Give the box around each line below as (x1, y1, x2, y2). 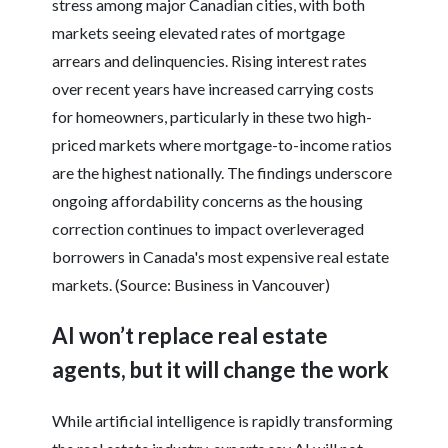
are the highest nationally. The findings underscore (52, 163, 393, 183)
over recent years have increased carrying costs (52, 79, 375, 99)
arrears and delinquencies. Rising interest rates (52, 51, 368, 71)
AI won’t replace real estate (52, 322, 329, 350)
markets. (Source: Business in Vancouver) (52, 275, 331, 295)
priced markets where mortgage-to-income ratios (52, 135, 393, 155)
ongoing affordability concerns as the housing (52, 191, 364, 211)
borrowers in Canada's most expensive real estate (52, 247, 390, 267)
